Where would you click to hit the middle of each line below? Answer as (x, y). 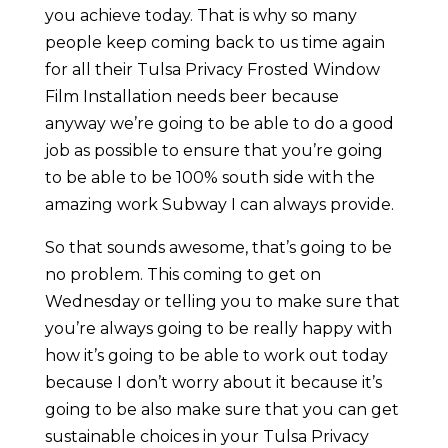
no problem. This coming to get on (182, 275)
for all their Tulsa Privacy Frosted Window (212, 70)
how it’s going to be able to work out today (216, 356)
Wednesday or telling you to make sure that (222, 302)
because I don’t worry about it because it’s (213, 383)
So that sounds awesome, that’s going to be (218, 248)
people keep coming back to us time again (214, 43)
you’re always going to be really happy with (218, 329)
